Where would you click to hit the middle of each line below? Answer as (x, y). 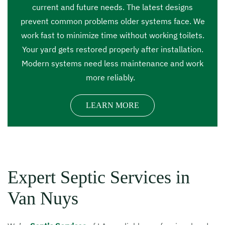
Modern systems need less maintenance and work (113, 63)
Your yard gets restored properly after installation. (113, 49)
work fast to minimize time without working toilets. (113, 35)
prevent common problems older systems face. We (113, 21)
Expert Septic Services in (99, 177)
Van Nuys (43, 198)
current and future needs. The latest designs (113, 7)
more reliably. (111, 77)
